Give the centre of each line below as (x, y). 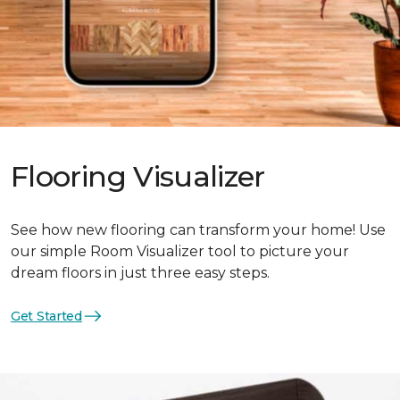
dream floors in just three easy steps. (140, 273)
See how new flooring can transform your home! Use (198, 230)
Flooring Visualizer (138, 176)
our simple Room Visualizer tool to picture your (180, 251)
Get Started (46, 316)
